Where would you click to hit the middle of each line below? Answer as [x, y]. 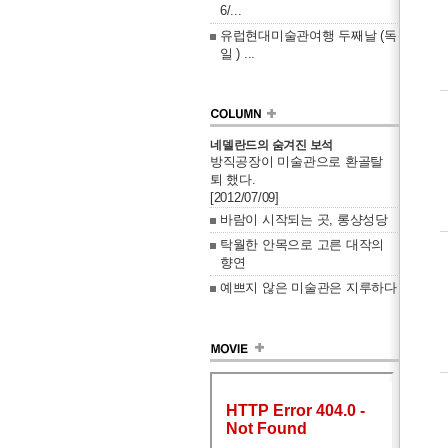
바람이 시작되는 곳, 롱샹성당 [304, 219]
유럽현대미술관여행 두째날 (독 [308, 35]
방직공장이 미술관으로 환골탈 [297, 161]
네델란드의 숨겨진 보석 [272, 145]
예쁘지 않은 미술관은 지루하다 [308, 287]
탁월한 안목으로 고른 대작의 [302, 244]
